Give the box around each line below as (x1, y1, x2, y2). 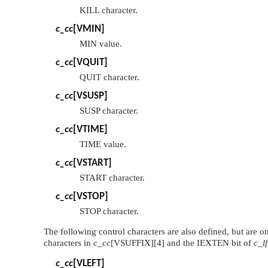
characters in (44, 238, 93, 248)
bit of (229, 238, 254, 248)
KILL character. (80, 5, 138, 16)
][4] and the (151, 238, 197, 248)
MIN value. (80, 39, 122, 49)
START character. (80, 173, 145, 183)
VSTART (77, 158, 108, 169)
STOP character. (80, 206, 139, 217)
